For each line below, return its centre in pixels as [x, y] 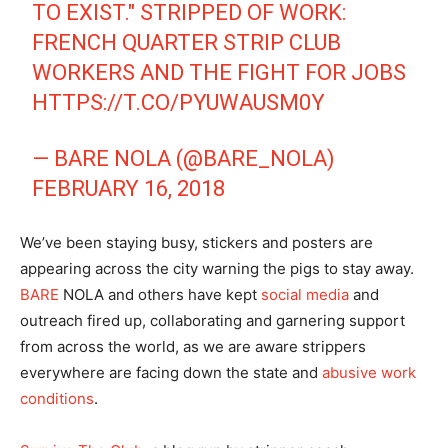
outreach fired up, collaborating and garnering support [212, 320]
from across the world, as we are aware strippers [193, 346]
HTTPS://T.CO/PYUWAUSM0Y [179, 102]
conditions [57, 398]
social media [305, 294]
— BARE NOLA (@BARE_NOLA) [184, 158]
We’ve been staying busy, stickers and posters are [196, 242]
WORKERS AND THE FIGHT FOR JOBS [219, 72]
